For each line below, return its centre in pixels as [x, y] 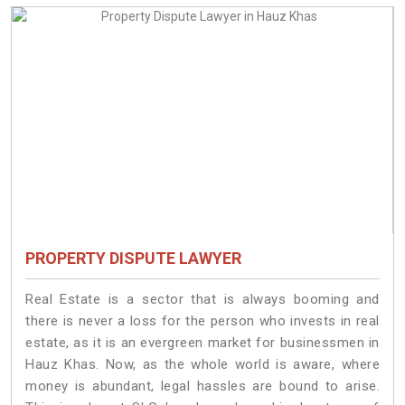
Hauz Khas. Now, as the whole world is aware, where [202, 365]
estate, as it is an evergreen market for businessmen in [202, 343]
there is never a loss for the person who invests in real [202, 321]
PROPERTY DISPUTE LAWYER [133, 259]
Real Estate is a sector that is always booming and [202, 300]
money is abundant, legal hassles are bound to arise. [202, 386]
